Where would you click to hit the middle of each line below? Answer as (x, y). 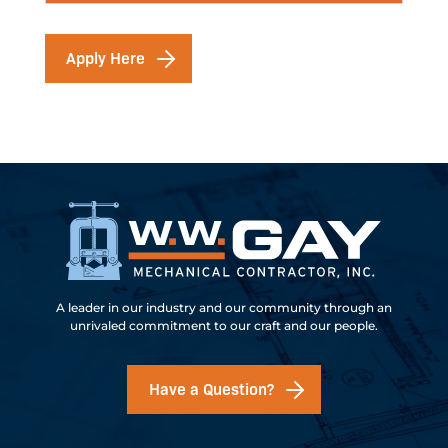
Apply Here (105, 57)
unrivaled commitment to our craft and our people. (223, 326)
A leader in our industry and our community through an (223, 308)
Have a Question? (211, 388)
